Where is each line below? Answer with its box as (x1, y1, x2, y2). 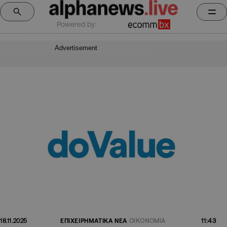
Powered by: (57, 20, 96, 28)
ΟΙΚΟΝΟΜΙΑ (129, 217, 166, 224)
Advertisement (55, 44, 97, 52)
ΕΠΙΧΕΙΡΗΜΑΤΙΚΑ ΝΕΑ (60, 217, 127, 224)
